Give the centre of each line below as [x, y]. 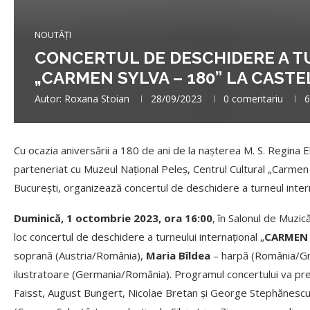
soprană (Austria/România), [80, 256]
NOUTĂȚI [53, 35]
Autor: [49, 99]
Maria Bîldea [178, 256]
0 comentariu [253, 99]
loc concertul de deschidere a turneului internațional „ [139, 237]
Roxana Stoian [97, 99]
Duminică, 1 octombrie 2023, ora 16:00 [113, 218]
